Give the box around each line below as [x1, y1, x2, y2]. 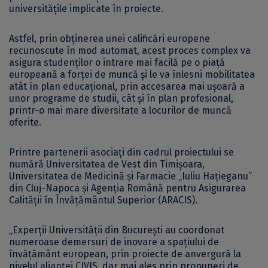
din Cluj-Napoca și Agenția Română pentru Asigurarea [9, 182, 246, 194]
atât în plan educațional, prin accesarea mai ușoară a [9, 80, 245, 92]
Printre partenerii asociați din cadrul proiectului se [9, 146, 234, 158]
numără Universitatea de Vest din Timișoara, [9, 158, 205, 170]
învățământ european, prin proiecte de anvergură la [9, 248, 241, 260]
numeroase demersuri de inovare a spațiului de [9, 236, 219, 248]
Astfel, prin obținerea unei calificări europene [9, 32, 210, 44]
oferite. [9, 116, 41, 128]
